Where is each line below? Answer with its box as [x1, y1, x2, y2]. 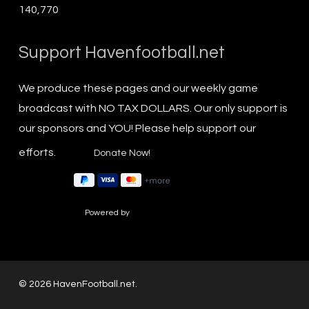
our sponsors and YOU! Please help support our [18, 122, 256, 134]
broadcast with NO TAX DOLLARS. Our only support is [18, 102, 288, 114]
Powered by [85, 208, 132, 217]
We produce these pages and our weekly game [18, 82, 258, 94]
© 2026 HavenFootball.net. [18, 279, 137, 289]
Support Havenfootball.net [18, 43, 225, 61]
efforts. [18, 146, 58, 158]
